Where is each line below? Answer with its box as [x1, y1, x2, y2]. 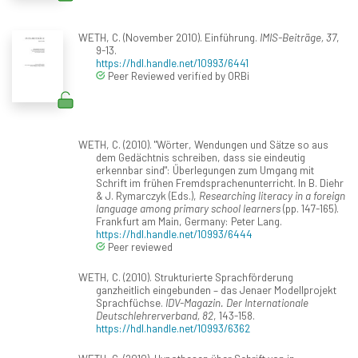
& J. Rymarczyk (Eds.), [96, 189, 199, 203]
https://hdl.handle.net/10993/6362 [96, 321, 250, 336]
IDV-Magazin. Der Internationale [165, 296, 308, 310]
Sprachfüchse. [96, 296, 165, 310]
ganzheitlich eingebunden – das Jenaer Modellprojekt [96, 283, 336, 297]
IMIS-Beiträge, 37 [259, 30, 336, 45]
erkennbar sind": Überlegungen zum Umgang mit [96, 163, 314, 177]
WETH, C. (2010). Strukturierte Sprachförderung [78, 270, 293, 284]
